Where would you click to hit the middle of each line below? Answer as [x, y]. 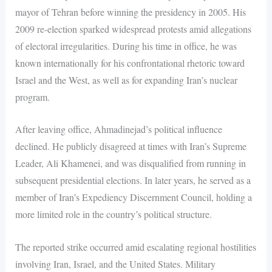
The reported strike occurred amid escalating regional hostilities [135, 246]
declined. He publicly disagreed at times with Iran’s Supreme [131, 146]
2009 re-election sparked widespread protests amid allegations [133, 29]
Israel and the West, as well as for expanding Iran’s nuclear [126, 80]
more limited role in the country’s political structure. [113, 214]
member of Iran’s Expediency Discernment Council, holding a [133, 197]
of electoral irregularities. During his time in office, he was [126, 46]
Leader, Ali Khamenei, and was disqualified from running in [130, 163]
